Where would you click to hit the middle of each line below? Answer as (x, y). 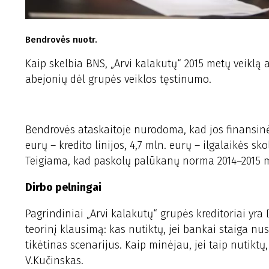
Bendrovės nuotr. (61, 40)
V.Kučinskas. (54, 261)
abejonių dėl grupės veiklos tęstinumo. (118, 79)
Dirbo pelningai (63, 187)
